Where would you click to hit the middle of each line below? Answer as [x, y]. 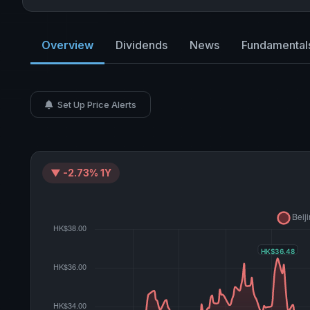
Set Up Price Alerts [96, 104]
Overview [67, 45]
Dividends [142, 45]
